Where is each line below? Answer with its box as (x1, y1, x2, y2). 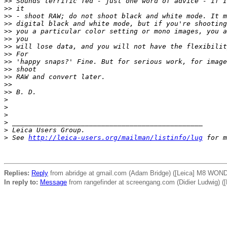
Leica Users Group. (8, 126, 85, 134)
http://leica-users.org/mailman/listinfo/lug (28, 134, 203, 141)
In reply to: (4, 178, 38, 186)
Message (40, 178, 67, 186)
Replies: (4, 169, 29, 177)
